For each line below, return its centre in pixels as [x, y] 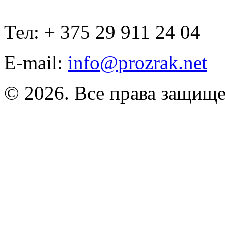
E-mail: [36, 63]
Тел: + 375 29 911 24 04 [102, 32]
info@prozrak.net [138, 63]
